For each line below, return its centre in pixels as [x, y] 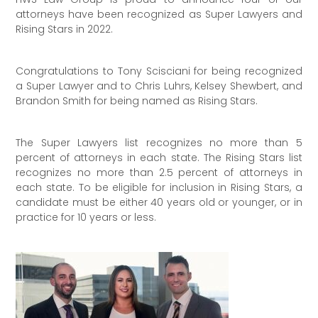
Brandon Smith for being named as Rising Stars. [137, 101]
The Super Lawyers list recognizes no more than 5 [159, 143]
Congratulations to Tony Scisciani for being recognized [159, 71]
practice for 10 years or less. [86, 218]
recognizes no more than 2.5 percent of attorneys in [159, 173]
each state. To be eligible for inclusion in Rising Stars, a [159, 188]
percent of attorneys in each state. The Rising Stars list [159, 158]
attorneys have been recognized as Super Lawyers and [159, 15]
